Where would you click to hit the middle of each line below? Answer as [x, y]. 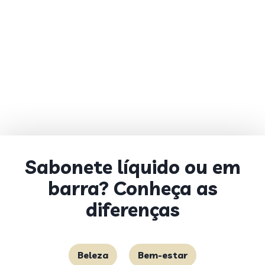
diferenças [132, 209]
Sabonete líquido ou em [132, 167]
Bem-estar [163, 255]
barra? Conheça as [132, 188]
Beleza [93, 255]
